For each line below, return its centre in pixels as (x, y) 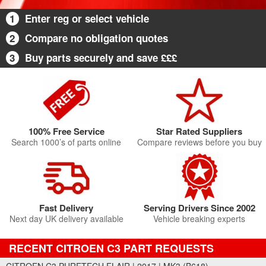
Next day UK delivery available (66, 218)
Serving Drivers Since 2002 (199, 208)
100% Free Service (66, 131)
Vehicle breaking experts (199, 218)
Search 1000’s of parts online (66, 142)
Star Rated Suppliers (199, 131)
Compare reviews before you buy (199, 142)
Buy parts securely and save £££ (101, 58)
